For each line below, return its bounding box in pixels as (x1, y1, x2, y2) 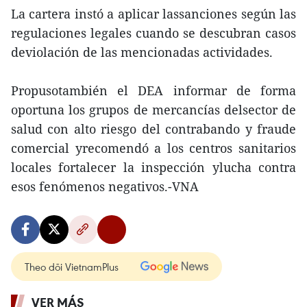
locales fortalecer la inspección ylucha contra (11, 159, 296, 175)
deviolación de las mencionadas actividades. (11, 44, 273, 60)
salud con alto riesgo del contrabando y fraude (11, 121, 296, 137)
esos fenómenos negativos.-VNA (11, 178, 199, 195)
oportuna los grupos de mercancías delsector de (11, 101, 296, 118)
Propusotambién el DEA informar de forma (11, 82, 296, 99)
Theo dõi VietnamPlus (25, 260, 119, 273)
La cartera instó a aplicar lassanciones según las (11, 5, 296, 22)
